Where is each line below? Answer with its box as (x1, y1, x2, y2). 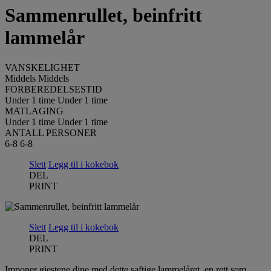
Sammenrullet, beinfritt (5, 4, 202, 27)
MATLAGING (5, 105, 64, 116)
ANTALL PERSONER (5, 127, 97, 138)
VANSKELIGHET (5, 62, 80, 73)
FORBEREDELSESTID (5, 83, 102, 94)
